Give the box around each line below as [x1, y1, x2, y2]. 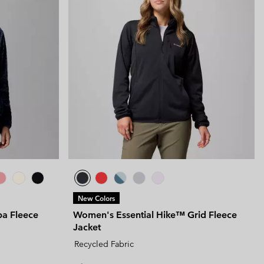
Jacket [73, 221, 101, 233]
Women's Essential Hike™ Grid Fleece [73, 209, 237, 220]
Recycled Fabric [74, 238, 134, 249]
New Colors [78, 193, 115, 203]
